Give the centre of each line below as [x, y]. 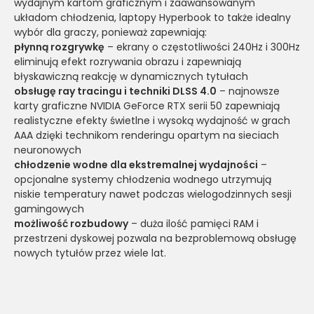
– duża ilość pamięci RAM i [193, 223]
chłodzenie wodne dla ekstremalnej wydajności [136, 164]
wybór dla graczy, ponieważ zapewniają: [110, 32]
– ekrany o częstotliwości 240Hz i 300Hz [202, 47]
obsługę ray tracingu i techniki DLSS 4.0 [115, 91]
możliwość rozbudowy [71, 223]
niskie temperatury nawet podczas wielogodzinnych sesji [153, 194]
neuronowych [48, 150]
